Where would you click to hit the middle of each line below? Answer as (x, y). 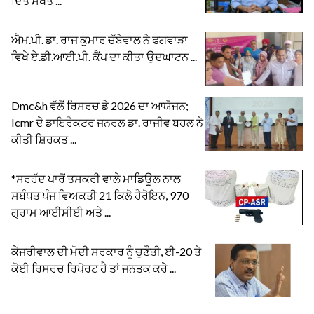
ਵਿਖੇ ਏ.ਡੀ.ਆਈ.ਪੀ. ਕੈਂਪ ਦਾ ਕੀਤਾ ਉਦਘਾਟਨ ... (104, 56)
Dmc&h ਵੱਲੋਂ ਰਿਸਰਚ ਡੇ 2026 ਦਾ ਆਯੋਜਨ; (100, 105)
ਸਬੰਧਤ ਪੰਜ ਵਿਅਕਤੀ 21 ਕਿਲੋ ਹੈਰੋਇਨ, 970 (100, 195)
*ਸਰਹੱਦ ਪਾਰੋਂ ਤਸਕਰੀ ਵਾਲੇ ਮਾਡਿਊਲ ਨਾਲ (96, 178)
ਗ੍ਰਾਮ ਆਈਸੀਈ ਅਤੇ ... (61, 212)
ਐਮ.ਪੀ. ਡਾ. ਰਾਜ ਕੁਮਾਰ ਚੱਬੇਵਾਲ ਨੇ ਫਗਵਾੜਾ (100, 39)
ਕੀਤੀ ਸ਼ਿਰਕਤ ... (44, 139)
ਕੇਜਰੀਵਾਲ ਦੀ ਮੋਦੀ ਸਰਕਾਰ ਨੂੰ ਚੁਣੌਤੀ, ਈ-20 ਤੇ (106, 251)
